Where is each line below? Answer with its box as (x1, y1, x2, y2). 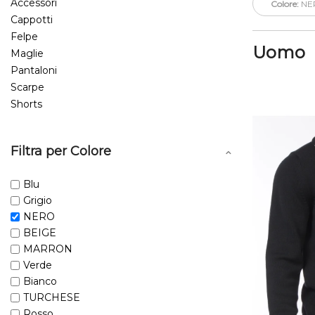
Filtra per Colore (11, 143, 111, 159)
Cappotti (11, 13, 53, 26)
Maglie (11, 46, 44, 60)
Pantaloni (11, 63, 57, 77)
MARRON (23, 242, 72, 255)
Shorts (11, 97, 42, 110)
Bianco (23, 274, 57, 288)
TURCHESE (23, 290, 80, 304)
